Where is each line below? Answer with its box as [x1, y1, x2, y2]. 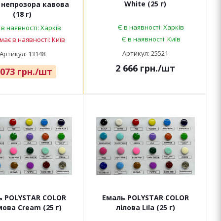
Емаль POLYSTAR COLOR [102, 193, 189, 203]
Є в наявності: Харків [118, 23, 184, 32]
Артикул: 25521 [122, 49, 168, 58]
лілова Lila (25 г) [115, 203, 175, 213]
